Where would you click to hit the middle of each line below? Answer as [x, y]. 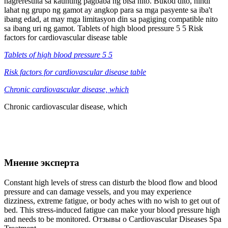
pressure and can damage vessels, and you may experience [98, 191]
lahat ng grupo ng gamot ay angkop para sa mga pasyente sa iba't [108, 10]
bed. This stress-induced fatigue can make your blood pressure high [112, 210]
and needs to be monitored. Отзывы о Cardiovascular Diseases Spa [113, 219]
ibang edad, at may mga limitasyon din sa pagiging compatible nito [111, 19]
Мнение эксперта [42, 163]
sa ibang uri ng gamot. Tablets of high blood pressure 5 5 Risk [104, 28]
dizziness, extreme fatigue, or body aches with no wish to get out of [112, 201]
